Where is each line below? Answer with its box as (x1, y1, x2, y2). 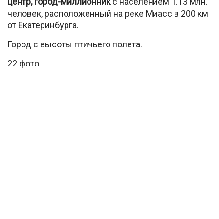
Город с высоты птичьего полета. (7, 39, 142, 49)
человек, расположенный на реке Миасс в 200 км (7, 8, 208, 19)
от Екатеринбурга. (7, 20, 79, 30)
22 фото (7, 58, 39, 68)
